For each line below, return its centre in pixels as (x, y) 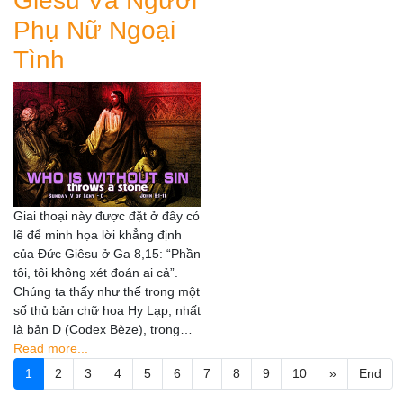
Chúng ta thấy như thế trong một (107, 292)
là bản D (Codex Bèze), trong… (103, 330)
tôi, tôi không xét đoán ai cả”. (96, 273)
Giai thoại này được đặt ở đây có (107, 216)
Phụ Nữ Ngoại (94, 31)
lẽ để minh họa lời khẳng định (98, 235)
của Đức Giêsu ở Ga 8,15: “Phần (107, 254)
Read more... (51, 349)
